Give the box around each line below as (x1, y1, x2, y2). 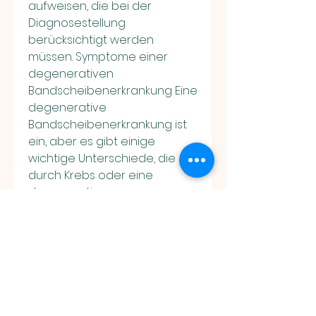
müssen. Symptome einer (28, 49, 168, 66)
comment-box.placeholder (40, 266, 176, 281)
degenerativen (28, 66, 114, 83)
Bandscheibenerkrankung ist (28, 116, 187, 133)
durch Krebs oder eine (28, 167, 153, 184)
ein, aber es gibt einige (28, 133, 155, 150)
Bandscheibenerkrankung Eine (28, 83, 197, 99)
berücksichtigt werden (28, 32, 154, 49)
